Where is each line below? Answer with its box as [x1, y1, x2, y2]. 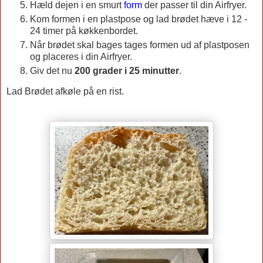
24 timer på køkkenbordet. [30, 25, 140, 36]
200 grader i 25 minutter [75, 65, 179, 76]
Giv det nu [30, 65, 75, 76]
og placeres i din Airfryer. [30, 51, 134, 62]
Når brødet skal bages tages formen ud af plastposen [30, 39, 249, 50]
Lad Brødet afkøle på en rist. [6, 86, 126, 97]
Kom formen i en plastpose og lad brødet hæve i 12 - [30, 14, 247, 24]
